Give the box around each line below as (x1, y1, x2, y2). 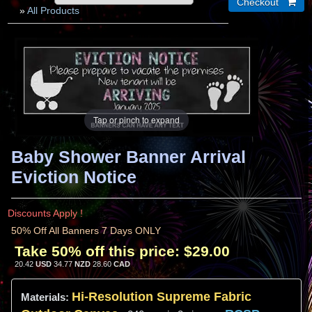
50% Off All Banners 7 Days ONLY (11, 224, 161, 236)
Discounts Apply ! (8, 207, 83, 219)
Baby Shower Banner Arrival (11, 146, 246, 166)
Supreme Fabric (153, 289, 251, 304)
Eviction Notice (11, 166, 136, 187)
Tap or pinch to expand (93, 114, 180, 126)
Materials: (21, 290, 69, 303)
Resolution (88, 289, 153, 304)
